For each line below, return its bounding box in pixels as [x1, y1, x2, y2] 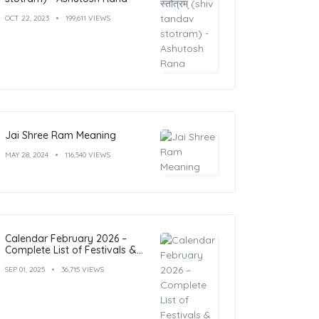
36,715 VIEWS [61, 264, 104, 274]
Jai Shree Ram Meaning [5, 128, 116, 142]
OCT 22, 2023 [5, 13, 49, 23]
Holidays [5, 254, 46, 268]
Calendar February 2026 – [5, 231, 127, 245]
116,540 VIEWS [65, 150, 110, 159]
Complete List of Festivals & [5, 243, 137, 256]
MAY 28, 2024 [5, 150, 48, 159]
